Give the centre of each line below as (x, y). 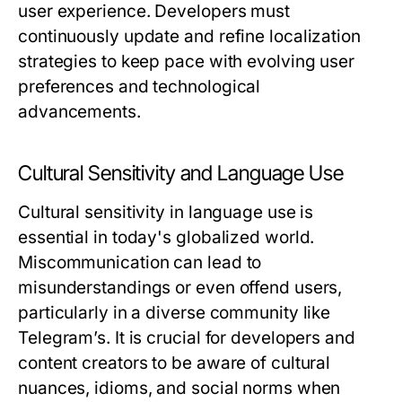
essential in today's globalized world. (166, 237)
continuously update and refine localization (189, 36)
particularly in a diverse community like (175, 313)
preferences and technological (140, 87)
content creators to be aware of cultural (175, 363)
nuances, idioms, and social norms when (179, 388)
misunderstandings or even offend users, (180, 288)
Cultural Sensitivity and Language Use (181, 173)
